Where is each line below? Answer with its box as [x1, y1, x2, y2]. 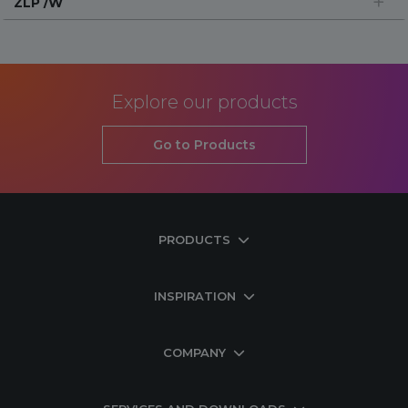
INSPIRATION [153, 289, 236, 303]
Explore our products [110, 91, 298, 113]
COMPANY [163, 345, 226, 360]
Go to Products [152, 137, 256, 153]
